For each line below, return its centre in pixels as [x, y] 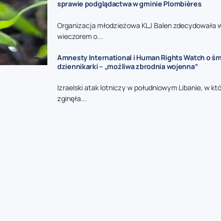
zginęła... [72, 99]
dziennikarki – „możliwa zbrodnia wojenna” [128, 66]
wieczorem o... [80, 36]
